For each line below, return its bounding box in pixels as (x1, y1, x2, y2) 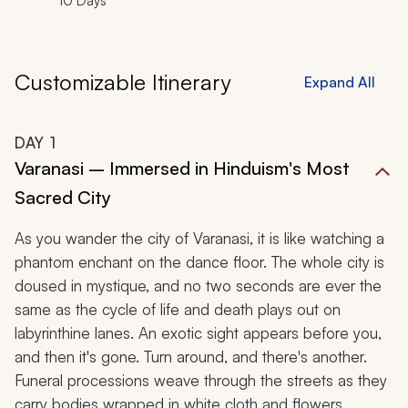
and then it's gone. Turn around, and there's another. (15, 347, 367, 367)
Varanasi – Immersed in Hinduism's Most (15, 157, 350, 180)
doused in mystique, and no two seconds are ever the (15, 276, 382, 296)
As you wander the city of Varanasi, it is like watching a (15, 229, 384, 249)
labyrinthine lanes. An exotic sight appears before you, (15, 323, 382, 343)
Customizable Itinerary (15, 68, 230, 97)
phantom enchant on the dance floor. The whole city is (15, 252, 384, 272)
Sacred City (15, 186, 111, 209)
